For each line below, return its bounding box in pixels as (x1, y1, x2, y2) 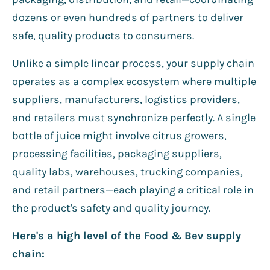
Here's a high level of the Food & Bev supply (12, 228, 241, 242)
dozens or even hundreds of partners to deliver (12, 10, 243, 24)
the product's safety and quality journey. (12, 201, 210, 215)
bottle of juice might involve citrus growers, (12, 128, 227, 142)
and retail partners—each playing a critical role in (12, 183, 254, 196)
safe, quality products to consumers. (12, 28, 194, 42)
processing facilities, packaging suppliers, (12, 146, 222, 160)
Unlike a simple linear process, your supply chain (12, 56, 254, 70)
